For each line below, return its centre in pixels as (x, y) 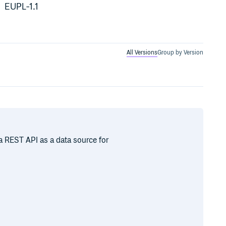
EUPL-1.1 (22, 7)
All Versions (142, 52)
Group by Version (180, 52)
